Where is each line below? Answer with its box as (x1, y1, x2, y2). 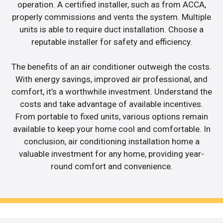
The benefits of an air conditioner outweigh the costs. (11, 62, 212, 72)
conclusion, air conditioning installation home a (23, 136, 200, 147)
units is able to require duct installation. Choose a (19, 24, 204, 34)
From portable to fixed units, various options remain (15, 111, 208, 122)
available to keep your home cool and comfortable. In (12, 124, 211, 134)
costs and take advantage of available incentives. (20, 99, 203, 110)
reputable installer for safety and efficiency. (31, 36, 192, 47)
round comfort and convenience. (50, 161, 173, 172)
